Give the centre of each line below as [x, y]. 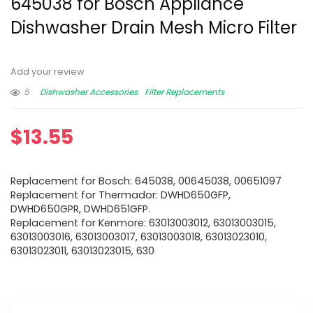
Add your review [48, 72]
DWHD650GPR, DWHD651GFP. [80, 209]
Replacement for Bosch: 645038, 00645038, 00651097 [146, 181]
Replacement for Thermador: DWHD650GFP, [121, 195]
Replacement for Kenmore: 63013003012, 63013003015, [143, 223]
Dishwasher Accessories [89, 92]
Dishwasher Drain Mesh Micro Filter [154, 28]
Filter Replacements [184, 92]
